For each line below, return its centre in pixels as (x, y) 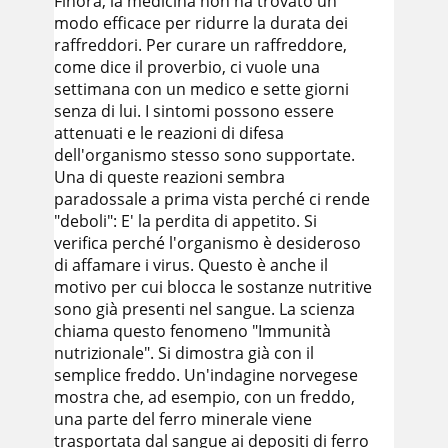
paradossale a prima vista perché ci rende (212, 199)
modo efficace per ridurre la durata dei (201, 23)
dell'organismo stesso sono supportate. (204, 155)
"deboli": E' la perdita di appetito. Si (185, 221)
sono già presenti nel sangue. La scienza (204, 309)
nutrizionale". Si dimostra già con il (184, 353)
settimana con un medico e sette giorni (201, 89)
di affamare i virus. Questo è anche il (191, 265)
